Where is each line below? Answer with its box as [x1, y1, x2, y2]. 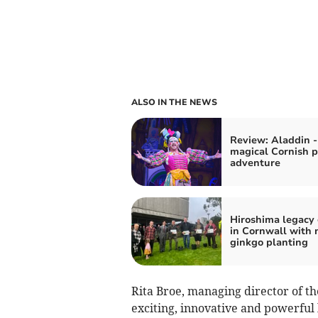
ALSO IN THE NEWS [131, 96, 217, 108]
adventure [229, 155, 280, 170]
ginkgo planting [229, 235, 308, 249]
